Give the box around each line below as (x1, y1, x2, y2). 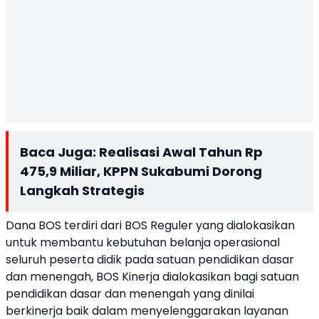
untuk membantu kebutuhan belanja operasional (6, 234, 280, 251)
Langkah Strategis (20, 182, 145, 199)
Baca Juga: (20, 143, 99, 161)
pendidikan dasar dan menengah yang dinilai (6, 286, 254, 302)
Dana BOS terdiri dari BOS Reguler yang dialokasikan (6, 217, 295, 234)
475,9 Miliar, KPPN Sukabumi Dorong (20, 162, 262, 180)
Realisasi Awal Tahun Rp (99, 143, 263, 161)
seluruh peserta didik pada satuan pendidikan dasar (6, 251, 294, 268)
